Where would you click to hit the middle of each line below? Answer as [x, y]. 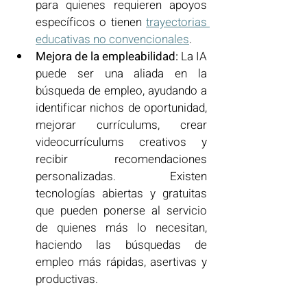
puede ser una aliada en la [121, 73]
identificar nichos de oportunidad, [121, 108]
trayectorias [176, 22]
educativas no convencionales [112, 39]
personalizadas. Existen [121, 176]
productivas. [67, 279]
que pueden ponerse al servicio [121, 210]
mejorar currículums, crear [121, 125]
